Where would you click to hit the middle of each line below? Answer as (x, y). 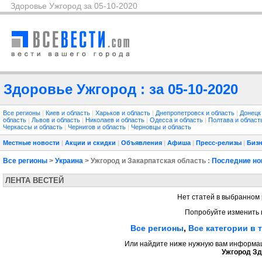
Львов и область (57, 120)
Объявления (142, 143)
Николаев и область (116, 120)
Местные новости (31, 143)
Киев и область (69, 113)
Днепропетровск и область (196, 113)
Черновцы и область (161, 127)
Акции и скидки (90, 143)
